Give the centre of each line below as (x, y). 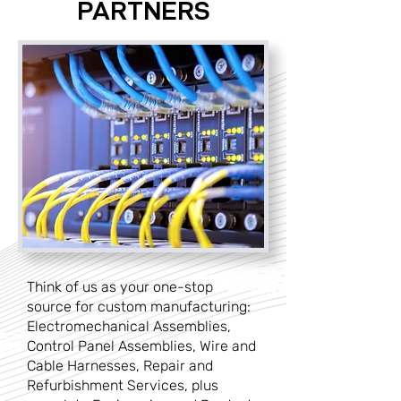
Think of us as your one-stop (120, 287)
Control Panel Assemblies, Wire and (141, 346)
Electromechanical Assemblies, (129, 326)
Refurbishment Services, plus (123, 385)
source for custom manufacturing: (139, 307)
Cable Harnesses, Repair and (120, 366)
